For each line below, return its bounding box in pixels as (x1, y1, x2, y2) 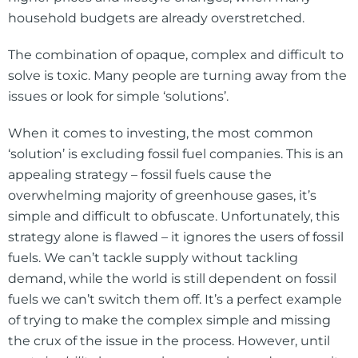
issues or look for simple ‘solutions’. (8, 89, 229, 105)
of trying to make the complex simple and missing (8, 312, 331, 328)
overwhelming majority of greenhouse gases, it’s (8, 188, 316, 204)
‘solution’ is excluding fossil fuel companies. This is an (8, 146, 344, 162)
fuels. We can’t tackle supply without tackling (8, 250, 298, 266)
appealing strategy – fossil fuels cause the (8, 167, 272, 183)
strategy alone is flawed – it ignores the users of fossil (8, 229, 344, 245)
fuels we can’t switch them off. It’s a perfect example (8, 292, 342, 308)
